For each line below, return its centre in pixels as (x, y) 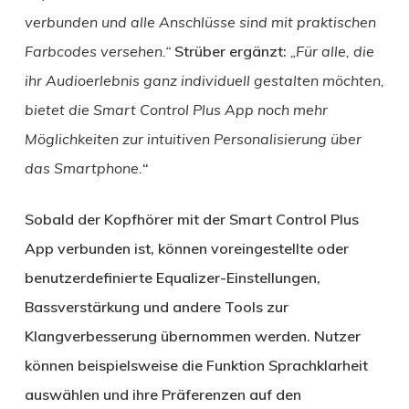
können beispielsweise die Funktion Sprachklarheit (196, 366)
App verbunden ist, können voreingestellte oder (186, 249)
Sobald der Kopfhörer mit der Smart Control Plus (191, 220)
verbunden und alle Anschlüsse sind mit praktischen (200, 22)
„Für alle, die (330, 52)
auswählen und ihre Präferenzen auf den (163, 395)
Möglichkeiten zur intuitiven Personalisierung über (193, 139)
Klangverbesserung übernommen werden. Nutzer (192, 336)
